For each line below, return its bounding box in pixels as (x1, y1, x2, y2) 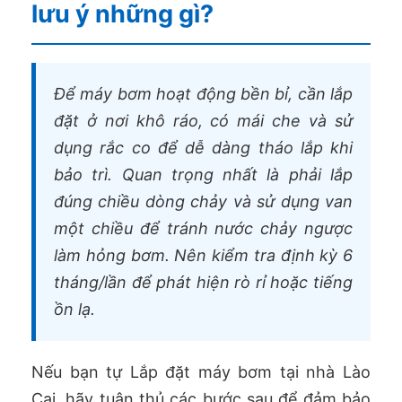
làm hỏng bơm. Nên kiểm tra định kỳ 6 (54, 245, 353, 265)
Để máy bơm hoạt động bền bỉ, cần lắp (54, 83, 353, 103)
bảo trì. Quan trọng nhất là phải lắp (54, 164, 353, 184)
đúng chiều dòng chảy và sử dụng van (54, 191, 353, 211)
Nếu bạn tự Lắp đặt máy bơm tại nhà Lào (31, 362, 371, 381)
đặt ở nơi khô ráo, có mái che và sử (54, 110, 353, 130)
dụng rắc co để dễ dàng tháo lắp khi (54, 137, 353, 157)
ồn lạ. (54, 299, 95, 319)
